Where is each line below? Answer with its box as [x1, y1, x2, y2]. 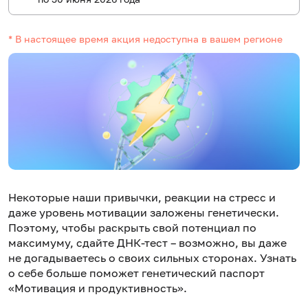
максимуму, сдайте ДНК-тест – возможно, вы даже [8, 236, 287, 250]
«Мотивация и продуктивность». [8, 281, 187, 296]
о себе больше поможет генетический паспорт [8, 266, 265, 280]
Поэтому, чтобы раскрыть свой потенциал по [8, 221, 256, 235]
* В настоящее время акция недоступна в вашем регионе [8, 32, 283, 45]
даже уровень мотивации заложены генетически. [8, 206, 279, 220]
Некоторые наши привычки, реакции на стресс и [8, 190, 276, 205]
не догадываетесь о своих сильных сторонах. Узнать [8, 251, 296, 265]
